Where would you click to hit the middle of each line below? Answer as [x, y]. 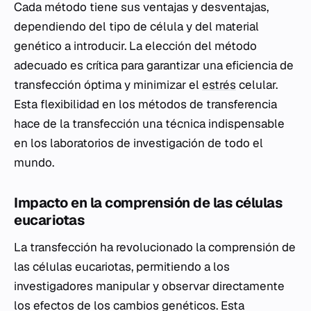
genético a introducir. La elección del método [135, 46]
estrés [219, 85]
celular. [257, 85]
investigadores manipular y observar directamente [149, 286]
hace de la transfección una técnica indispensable [149, 124]
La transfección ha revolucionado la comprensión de [155, 247]
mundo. [34, 163]
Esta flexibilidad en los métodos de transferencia [145, 104]
